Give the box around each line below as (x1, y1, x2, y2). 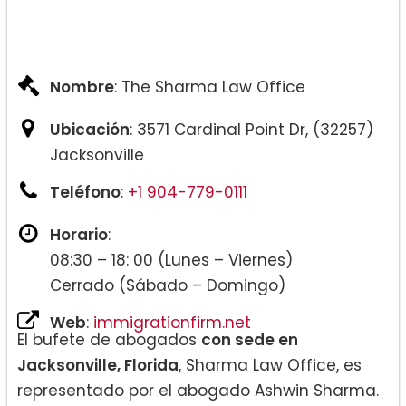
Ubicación (50, 118, 130, 140)
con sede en (201, 328, 298, 351)
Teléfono (50, 180, 121, 203)
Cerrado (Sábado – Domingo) (50, 274, 285, 296)
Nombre (50, 75, 114, 98)
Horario (50, 223, 108, 246)
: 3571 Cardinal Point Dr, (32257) (130, 118, 373, 140)
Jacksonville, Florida (17, 353, 179, 376)
